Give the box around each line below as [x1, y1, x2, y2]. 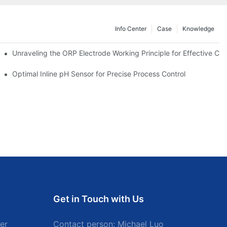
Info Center [115, 24, 146, 32]
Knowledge [182, 24, 214, 32]
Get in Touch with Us [53, 194, 144, 205]
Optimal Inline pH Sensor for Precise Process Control [12, 69, 186, 78]
